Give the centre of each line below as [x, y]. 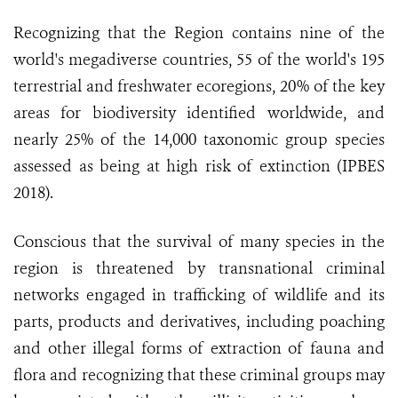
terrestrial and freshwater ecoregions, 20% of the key [199, 87]
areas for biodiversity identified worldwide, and [199, 113]
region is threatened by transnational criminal [199, 269]
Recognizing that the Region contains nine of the [199, 33]
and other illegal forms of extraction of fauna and [199, 349]
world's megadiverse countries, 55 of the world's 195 [199, 60]
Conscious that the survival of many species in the [199, 242]
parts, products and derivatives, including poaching [199, 322]
